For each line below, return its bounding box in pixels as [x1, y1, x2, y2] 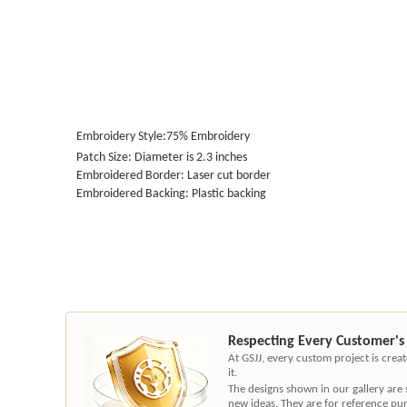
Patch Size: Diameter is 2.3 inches [65, 148, 247, 165]
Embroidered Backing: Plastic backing [65, 184, 266, 202]
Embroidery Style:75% [65, 127, 188, 144]
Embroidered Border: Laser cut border [65, 166, 271, 184]
